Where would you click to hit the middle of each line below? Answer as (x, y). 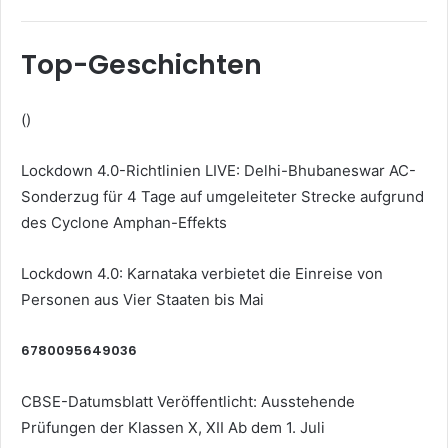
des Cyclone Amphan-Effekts (124, 222)
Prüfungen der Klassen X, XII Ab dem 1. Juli (173, 427)
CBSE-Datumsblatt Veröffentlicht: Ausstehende (188, 401)
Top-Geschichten (141, 64)
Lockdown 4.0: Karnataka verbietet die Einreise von (202, 273)
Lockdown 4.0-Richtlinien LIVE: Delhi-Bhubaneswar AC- (218, 170)
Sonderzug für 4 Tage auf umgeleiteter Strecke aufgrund (222, 196)
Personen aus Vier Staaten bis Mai (142, 299)
